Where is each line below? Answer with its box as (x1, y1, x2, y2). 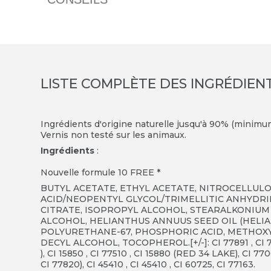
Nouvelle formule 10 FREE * (41, 167, 161, 178)
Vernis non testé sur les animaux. (41, 129, 189, 140)
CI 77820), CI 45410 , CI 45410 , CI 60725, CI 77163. (41, 259, 256, 270)
